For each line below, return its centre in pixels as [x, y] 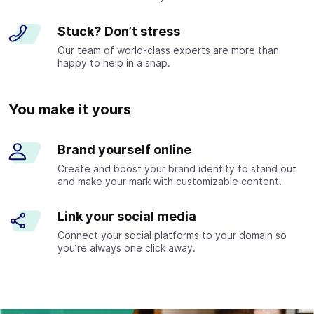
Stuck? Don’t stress [119, 31]
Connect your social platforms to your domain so [172, 235]
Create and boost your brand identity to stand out [177, 168]
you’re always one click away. [127, 247]
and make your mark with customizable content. [170, 181]
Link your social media [127, 216]
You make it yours [70, 109]
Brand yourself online [124, 149]
